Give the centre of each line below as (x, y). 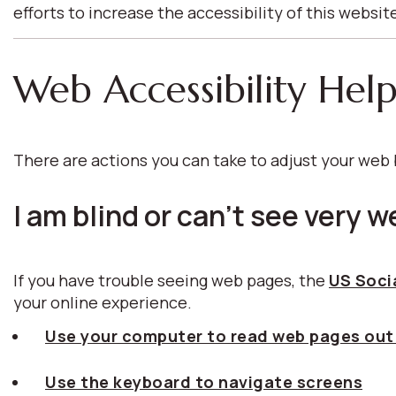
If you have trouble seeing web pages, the (171, 280)
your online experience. (103, 302)
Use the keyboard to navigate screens (204, 382)
